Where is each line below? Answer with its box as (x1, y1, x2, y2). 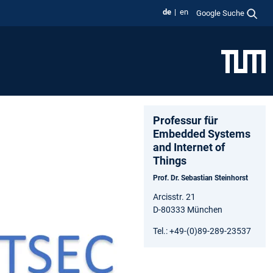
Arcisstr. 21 (153, 191, 196, 202)
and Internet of (153, 140, 225, 154)
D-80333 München (153, 204, 222, 214)
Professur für (153, 113, 218, 127)
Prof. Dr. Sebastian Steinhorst (153, 173, 248, 182)
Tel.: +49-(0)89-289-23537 (153, 225, 251, 236)
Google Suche (196, 8, 245, 18)
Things (153, 154, 186, 167)
